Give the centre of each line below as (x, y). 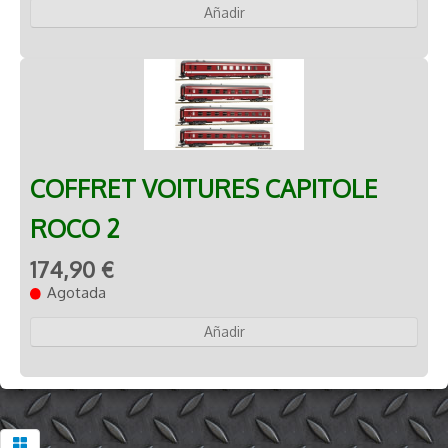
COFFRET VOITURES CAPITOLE (204, 188)
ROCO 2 (75, 228)
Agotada (77, 292)
